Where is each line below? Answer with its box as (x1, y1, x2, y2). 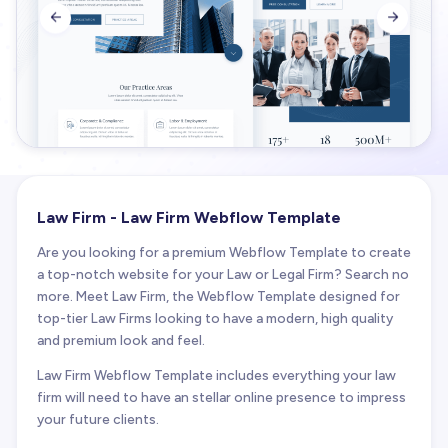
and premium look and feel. (37, 331, 205, 348)
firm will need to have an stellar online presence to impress (37, 389, 406, 406)
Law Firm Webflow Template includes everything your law (37, 367, 396, 384)
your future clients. (37, 411, 159, 428)
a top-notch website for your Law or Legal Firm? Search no (37, 265, 409, 282)
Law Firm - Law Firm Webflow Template (37, 208, 341, 228)
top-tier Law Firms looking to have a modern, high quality (37, 309, 393, 326)
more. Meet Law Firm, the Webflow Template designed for (37, 287, 400, 304)
